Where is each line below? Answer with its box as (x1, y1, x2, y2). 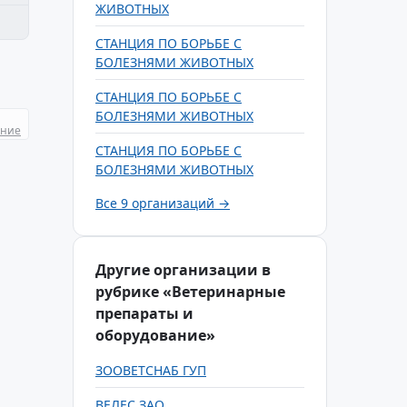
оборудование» (95, 325, 215, 345)
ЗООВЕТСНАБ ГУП (95, 362, 206, 379)
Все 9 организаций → (95, 194, 230, 212)
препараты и (95, 303, 194, 323)
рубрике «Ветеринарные (95, 282, 285, 302)
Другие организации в (95, 260, 271, 280)
